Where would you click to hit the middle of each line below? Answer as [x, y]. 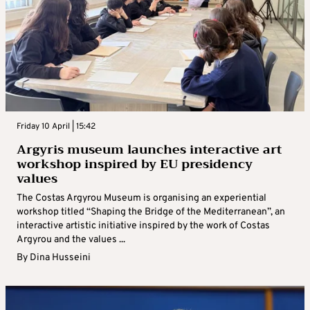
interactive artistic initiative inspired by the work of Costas [143, 226]
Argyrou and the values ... [71, 240]
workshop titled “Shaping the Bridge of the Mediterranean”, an [151, 212]
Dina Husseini [60, 258]
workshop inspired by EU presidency [135, 164]
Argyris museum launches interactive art [149, 150]
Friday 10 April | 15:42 [56, 127]
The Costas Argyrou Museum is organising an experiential [142, 199]
